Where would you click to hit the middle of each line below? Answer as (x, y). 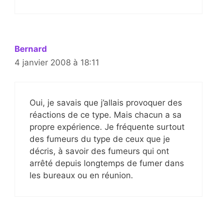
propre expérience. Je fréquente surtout (107, 127)
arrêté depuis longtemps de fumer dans (107, 163)
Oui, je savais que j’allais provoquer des (106, 103)
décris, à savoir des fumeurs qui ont (99, 151)
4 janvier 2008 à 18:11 (57, 62)
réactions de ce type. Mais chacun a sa (106, 115)
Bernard (31, 49)
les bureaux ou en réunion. (81, 175)
